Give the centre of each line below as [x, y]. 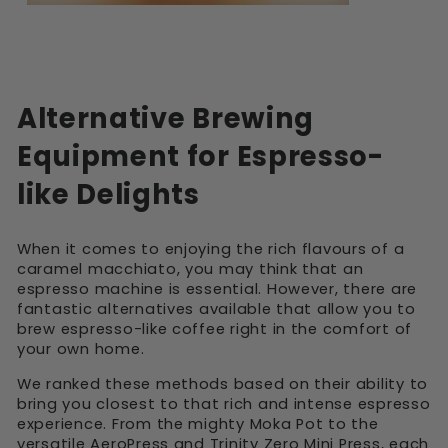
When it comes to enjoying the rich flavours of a [211, 249]
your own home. [83, 349]
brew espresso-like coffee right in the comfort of [215, 329]
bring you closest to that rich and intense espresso [224, 404]
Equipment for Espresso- [200, 156]
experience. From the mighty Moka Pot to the [198, 424]
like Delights [108, 194]
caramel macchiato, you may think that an [190, 269]
